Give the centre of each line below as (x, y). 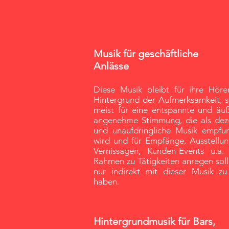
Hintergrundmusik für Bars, (154, 221)
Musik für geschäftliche (146, 54)
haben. (106, 181)
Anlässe (111, 66)
